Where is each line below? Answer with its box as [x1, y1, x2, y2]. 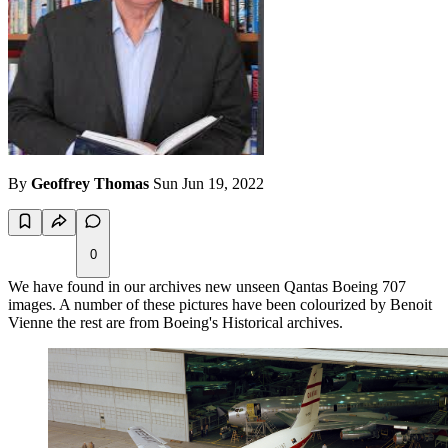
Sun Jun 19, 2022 [153, 175, 264, 193]
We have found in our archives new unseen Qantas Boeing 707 [8, 278, 406, 296]
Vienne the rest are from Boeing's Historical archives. [8, 314, 343, 332]
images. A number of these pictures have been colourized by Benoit [8, 296, 432, 314]
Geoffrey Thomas [31, 175, 149, 193]
